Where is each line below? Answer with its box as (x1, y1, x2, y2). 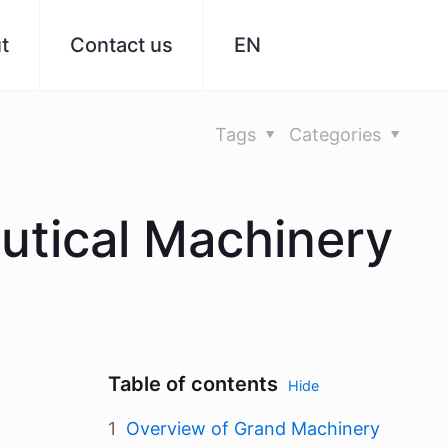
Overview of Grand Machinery (126, 418, 380, 439)
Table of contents (108, 372, 278, 396)
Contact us (70, 33, 173, 57)
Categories (289, 124, 386, 145)
